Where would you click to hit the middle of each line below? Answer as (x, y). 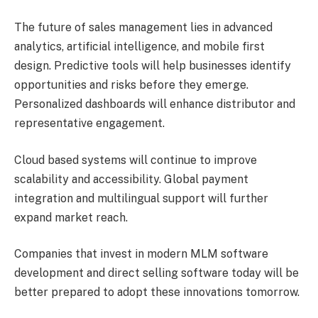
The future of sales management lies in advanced (143, 28)
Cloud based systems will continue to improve (136, 160)
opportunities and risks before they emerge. (131, 85)
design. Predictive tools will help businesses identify (153, 66)
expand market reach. (71, 217)
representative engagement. (89, 124)
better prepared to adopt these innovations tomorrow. (157, 292)
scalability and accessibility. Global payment (131, 179)
